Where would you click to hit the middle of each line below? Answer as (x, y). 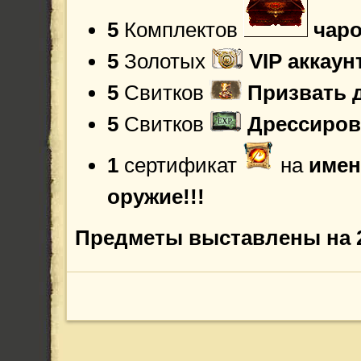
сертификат (180, 165)
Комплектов (184, 30)
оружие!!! (156, 197)
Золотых (165, 61)
